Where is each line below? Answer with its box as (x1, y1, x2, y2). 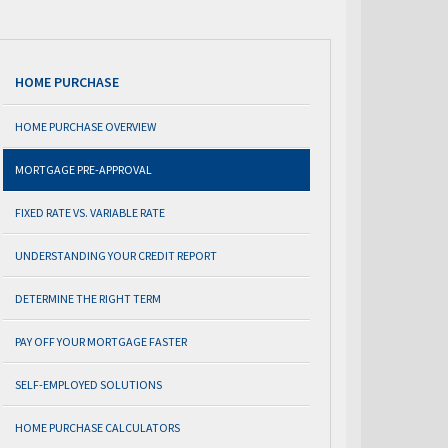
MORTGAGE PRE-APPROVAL (15, 162, 152, 177)
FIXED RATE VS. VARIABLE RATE (15, 205, 165, 220)
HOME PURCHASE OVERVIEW (15, 119, 156, 134)
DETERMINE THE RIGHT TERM (15, 291, 161, 306)
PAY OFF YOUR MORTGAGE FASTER (15, 334, 187, 349)
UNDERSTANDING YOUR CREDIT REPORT (15, 248, 217, 263)
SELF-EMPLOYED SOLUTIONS (15, 377, 162, 392)
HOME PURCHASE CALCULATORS (15, 420, 180, 435)
